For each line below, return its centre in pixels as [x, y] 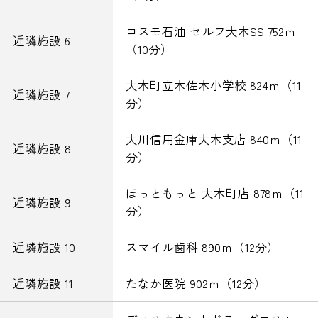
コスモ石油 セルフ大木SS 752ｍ [210, 32]
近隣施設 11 [43, 284]
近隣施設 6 [41, 40]
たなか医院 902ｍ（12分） [196, 284]
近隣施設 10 [44, 247]
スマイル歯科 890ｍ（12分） [202, 247]
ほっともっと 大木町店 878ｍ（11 [214, 193]
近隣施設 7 [41, 94]
